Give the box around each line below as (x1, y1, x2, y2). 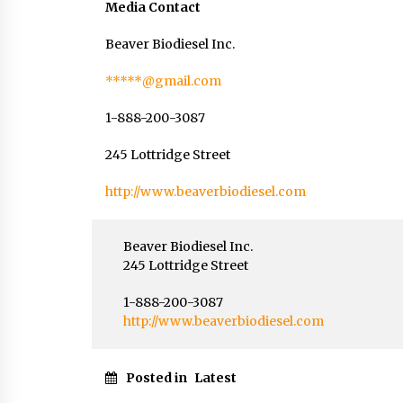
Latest (194, 370, 237, 386)
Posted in (126, 370, 190, 386)
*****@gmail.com (105, 73, 221, 89)
